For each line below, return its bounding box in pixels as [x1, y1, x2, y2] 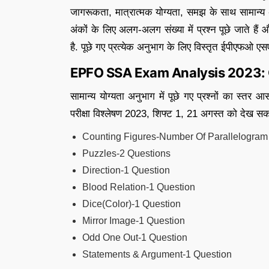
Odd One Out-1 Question [82, 232, 187, 243]
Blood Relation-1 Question [82, 182, 195, 192]
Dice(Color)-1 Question [82, 199, 181, 209]
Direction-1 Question [82, 165, 170, 175]
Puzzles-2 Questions [82, 148, 171, 159]
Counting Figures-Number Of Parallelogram [82, 131, 268, 142]
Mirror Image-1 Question [82, 216, 185, 226]
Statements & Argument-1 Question [82, 249, 232, 259]
